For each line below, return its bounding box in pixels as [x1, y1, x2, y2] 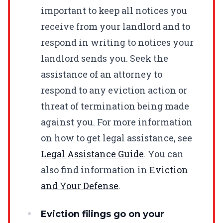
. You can [144, 147, 184, 160]
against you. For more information [41, 115, 193, 128]
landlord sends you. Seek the [41, 52, 168, 64]
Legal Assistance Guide [41, 147, 144, 160]
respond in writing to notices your [41, 36, 194, 48]
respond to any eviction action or [41, 84, 187, 96]
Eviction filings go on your [41, 208, 164, 220]
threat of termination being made [41, 100, 189, 112]
